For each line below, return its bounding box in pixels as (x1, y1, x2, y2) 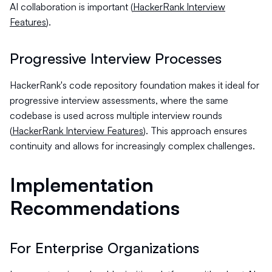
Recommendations (10, 195, 180, 220)
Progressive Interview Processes (10, 49, 222, 67)
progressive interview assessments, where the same (10, 94, 228, 106)
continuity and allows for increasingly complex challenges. (10, 140, 255, 152)
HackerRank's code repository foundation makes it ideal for (10, 79, 259, 91)
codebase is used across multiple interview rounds (10, 109, 222, 121)
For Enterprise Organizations (10, 239, 199, 257)
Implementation (10, 172, 154, 197)
